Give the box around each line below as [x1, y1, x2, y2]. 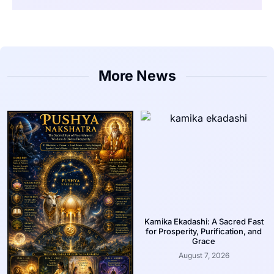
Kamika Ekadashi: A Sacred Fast [144, 217, 264, 227]
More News [98, 67, 176, 85]
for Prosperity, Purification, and [146, 226, 262, 237]
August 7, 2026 [178, 251, 229, 261]
